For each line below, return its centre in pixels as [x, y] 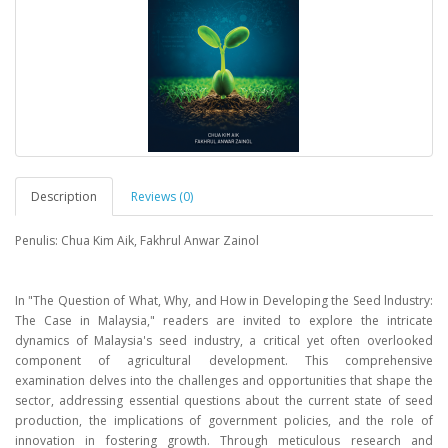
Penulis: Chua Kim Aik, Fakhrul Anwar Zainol [137, 240]
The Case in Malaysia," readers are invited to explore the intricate [224, 320]
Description [64, 196]
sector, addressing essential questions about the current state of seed [224, 400]
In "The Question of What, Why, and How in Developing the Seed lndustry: [224, 300]
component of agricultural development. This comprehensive [224, 360]
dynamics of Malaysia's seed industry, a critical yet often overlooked [224, 340]
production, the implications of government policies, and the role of [224, 420]
